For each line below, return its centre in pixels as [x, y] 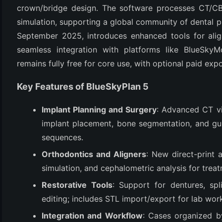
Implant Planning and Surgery [99, 110]
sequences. [62, 137]
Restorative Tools [77, 185]
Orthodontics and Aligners [94, 154]
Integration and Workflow [92, 216]
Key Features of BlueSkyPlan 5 [83, 86]
